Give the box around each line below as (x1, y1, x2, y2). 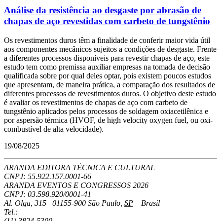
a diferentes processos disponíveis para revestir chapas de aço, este (4, 54, 210, 63)
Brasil (141, 199, 160, 208)
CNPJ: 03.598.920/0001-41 (4, 190, 91, 199)
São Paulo (88, 199, 120, 208)
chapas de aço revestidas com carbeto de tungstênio (4, 16, 210, 27)
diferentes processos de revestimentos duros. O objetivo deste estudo (4, 89, 216, 98)
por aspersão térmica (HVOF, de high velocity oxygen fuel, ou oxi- (4, 116, 213, 125)
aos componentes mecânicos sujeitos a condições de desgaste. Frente (4, 45, 217, 54)
